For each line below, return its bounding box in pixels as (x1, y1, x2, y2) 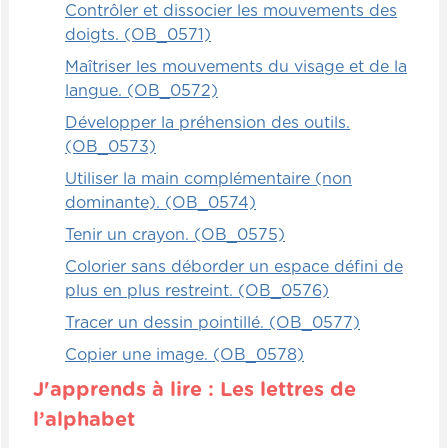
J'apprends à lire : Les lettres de (33, 379, 356, 400)
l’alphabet (33, 409, 135, 430)
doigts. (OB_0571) (65, 26, 211, 43)
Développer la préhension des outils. (65, 114, 350, 131)
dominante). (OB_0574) (65, 194, 256, 211)
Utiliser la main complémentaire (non (65, 170, 352, 187)
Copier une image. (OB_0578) (65, 346, 304, 363)
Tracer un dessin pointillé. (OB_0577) (65, 314, 360, 331)
